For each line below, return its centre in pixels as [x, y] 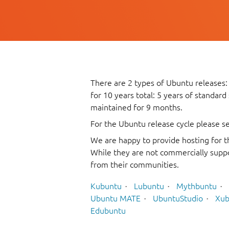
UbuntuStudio [178, 198]
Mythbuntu [197, 186]
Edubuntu [108, 210]
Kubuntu [106, 186]
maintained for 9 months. [136, 108]
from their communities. [135, 165]
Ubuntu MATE [116, 198]
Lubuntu [149, 186]
